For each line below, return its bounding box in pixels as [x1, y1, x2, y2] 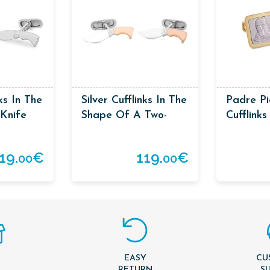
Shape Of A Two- [81, 109, 167, 121]
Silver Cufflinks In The [81, 94, 187, 106]
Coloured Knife [81, 124, 155, 136]
